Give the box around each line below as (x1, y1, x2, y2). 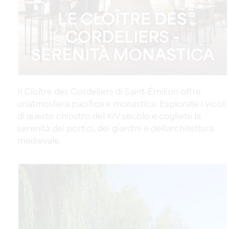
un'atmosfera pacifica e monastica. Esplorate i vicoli (17, 100, 226, 109)
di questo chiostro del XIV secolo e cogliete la (17, 112, 201, 121)
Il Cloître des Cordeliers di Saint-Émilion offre (17, 88, 201, 97)
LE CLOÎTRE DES (58, 12, 188, 28)
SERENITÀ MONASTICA (30, 48, 215, 64)
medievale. (17, 137, 61, 146)
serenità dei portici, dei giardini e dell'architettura (17, 125, 214, 133)
